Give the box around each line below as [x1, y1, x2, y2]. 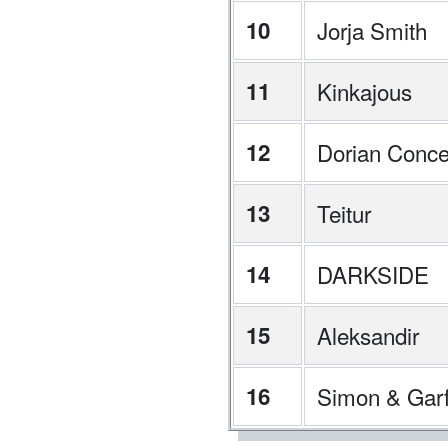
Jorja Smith [317, 14, 427, 46]
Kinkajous [317, 75, 412, 107]
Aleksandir [317, 319, 419, 351]
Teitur [317, 197, 371, 229]
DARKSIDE [317, 258, 429, 290]
